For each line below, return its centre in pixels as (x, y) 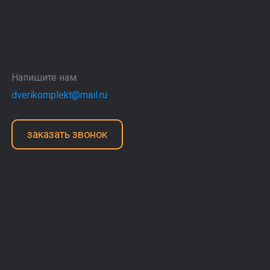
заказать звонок (67, 134)
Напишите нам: (45, 77)
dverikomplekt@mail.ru (59, 95)
